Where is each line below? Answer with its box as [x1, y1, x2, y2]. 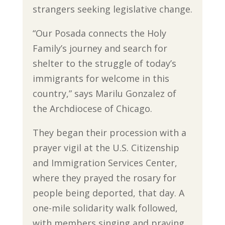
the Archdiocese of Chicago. [32, 102, 152, 115]
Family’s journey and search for [32, 42, 167, 54]
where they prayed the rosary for [32, 172, 176, 184]
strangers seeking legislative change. [32, 3, 192, 15]
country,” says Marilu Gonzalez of [32, 87, 176, 99]
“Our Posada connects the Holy [32, 27, 166, 39]
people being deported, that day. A [32, 187, 184, 199]
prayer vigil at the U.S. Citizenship [32, 142, 179, 154]
